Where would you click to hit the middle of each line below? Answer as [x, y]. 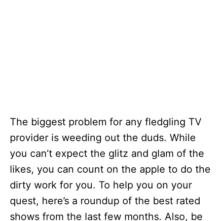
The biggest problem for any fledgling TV [106, 122]
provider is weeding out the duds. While [103, 138]
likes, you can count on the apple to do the [110, 169]
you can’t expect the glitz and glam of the [107, 153]
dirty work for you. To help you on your [101, 185]
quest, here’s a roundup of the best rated [105, 201]
